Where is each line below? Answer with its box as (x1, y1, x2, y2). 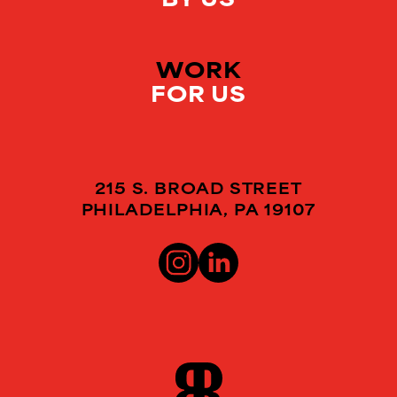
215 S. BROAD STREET (94, 175, 303, 199)
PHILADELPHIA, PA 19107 (81, 196, 316, 221)
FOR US (150, 75, 247, 109)
